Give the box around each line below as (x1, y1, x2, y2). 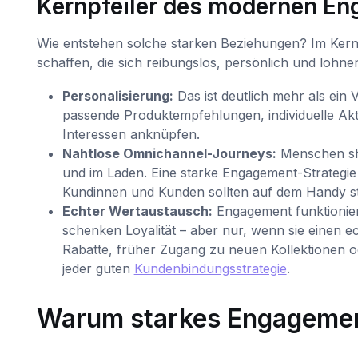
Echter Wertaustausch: (62, 202, 213, 219)
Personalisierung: (62, 87, 173, 104)
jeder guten (62, 260, 134, 276)
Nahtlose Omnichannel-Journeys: (62, 145, 276, 161)
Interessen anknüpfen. (62, 125, 200, 142)
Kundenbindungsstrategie (133, 260, 287, 276)
